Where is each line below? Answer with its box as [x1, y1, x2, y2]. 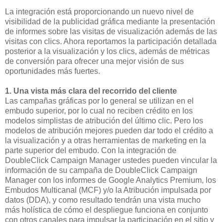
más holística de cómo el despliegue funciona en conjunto [5, 206, 208, 215]
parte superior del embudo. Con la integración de [5, 146, 176, 155]
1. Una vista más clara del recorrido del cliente [5, 87, 177, 96]
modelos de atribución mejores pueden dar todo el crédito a [5, 126, 213, 135]
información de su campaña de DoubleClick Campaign [5, 166, 197, 175]
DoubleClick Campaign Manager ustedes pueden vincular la [5, 156, 217, 165]
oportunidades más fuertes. [5, 67, 100, 76]
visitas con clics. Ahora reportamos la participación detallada [5, 37, 217, 46]
